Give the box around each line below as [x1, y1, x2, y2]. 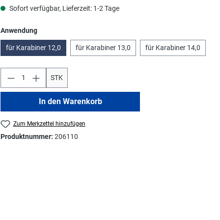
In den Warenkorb [39, 96, 103, 106]
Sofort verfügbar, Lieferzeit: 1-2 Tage [8, 4, 120, 12]
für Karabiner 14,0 [145, 43, 201, 52]
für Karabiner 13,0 [76, 43, 131, 52]
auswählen [37, 26, 73, 34]
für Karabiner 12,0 [6, 43, 61, 52]
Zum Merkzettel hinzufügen [13, 120, 85, 127]
